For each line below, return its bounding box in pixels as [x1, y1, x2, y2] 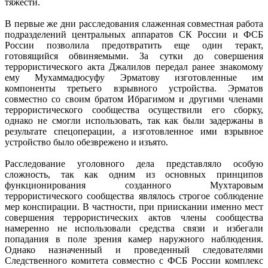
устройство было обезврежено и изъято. [5, 137, 168, 148]
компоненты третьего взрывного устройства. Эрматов [5, 83, 263, 94]
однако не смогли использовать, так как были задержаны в [5, 115, 263, 126]
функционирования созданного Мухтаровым [5, 180, 263, 191]
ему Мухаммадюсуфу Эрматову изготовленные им [5, 72, 263, 83]
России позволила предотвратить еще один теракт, [5, 40, 263, 51]
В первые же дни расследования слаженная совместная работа [5, 19, 263, 29]
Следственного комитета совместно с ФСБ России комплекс [5, 255, 263, 266]
